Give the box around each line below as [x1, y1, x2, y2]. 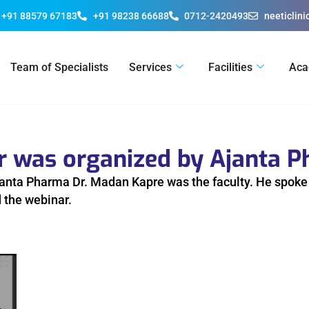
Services [129, 60, 172, 74]
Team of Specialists [10, 60, 108, 74]
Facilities [208, 60, 252, 74]
